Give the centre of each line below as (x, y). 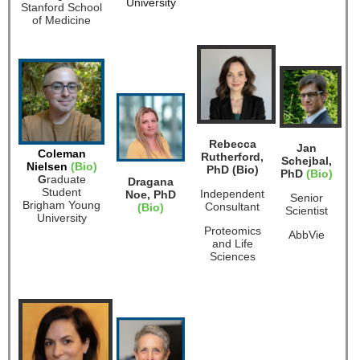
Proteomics (232, 231)
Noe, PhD (151, 195)
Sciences (232, 257)
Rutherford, (232, 157)
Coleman (61, 154)
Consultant (232, 207)
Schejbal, (307, 161)
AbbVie (307, 235)
